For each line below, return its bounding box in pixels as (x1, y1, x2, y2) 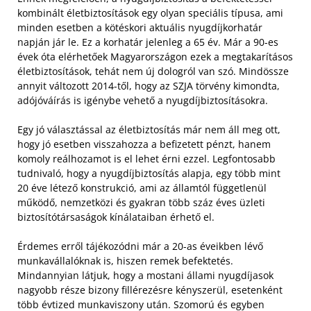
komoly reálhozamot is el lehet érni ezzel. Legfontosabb (17, 151, 276, 165)
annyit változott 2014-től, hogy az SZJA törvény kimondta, (17, 78, 280, 92)
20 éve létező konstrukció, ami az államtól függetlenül (17, 180, 267, 194)
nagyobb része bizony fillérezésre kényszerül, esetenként (17, 283, 283, 296)
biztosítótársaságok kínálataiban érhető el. (17, 210, 215, 224)
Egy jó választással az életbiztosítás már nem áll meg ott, (17, 122, 280, 136)
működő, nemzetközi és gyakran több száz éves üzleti (17, 195, 265, 209)
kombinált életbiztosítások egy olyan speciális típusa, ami (17, 6, 283, 19)
